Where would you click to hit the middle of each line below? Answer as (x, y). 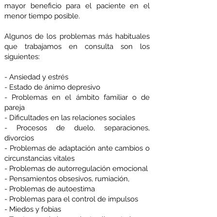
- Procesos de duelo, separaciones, (77, 128)
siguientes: (22, 57)
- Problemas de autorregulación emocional (76, 169)
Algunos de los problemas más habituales (77, 36)
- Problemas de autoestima (50, 189)
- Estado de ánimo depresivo (52, 87)
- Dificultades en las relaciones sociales (70, 118)
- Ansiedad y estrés (36, 77)
